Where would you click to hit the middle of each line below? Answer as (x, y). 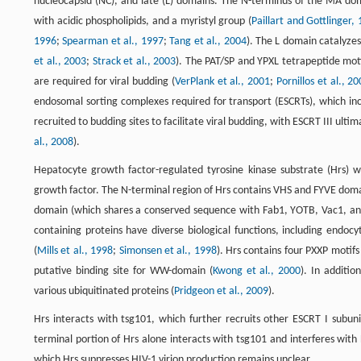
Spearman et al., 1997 (113, 41)
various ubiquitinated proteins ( (104, 291)
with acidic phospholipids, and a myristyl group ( (143, 21)
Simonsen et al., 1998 (168, 251)
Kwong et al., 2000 (257, 271)
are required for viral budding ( (104, 81)
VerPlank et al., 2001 (222, 81)
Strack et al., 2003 (134, 61)
